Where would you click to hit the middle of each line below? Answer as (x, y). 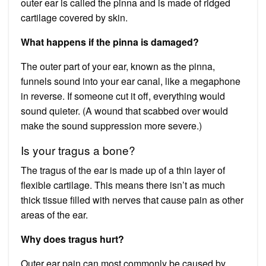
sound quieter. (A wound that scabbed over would (124, 110)
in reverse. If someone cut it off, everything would (123, 96)
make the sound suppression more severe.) (111, 125)
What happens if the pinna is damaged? (110, 42)
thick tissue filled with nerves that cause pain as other (132, 199)
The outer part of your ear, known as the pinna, (118, 66)
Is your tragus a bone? (78, 150)
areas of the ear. (54, 214)
